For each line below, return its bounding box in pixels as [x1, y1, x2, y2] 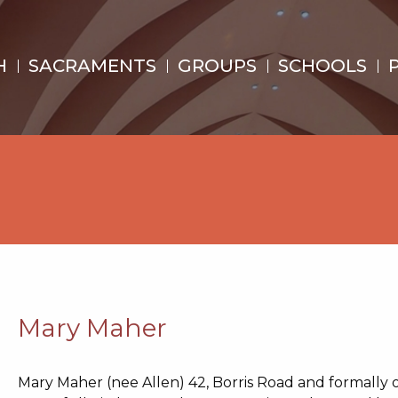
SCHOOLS [277, 55, 367, 76]
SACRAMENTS [28, 55, 156, 76]
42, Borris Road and [188, 374, 329, 391]
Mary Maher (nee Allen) [18, 374, 188, 391]
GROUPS [177, 55, 257, 76]
